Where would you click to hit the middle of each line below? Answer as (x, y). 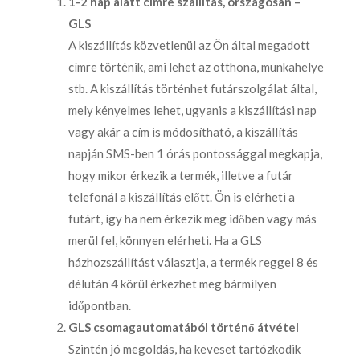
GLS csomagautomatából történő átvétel (184, 327)
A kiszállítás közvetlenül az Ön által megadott (189, 45)
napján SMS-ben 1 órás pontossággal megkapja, (195, 153)
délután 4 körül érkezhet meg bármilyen (172, 283)
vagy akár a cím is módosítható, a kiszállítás (183, 131)
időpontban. (100, 305)
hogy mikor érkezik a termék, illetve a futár (181, 175)
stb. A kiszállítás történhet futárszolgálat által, (192, 88)
